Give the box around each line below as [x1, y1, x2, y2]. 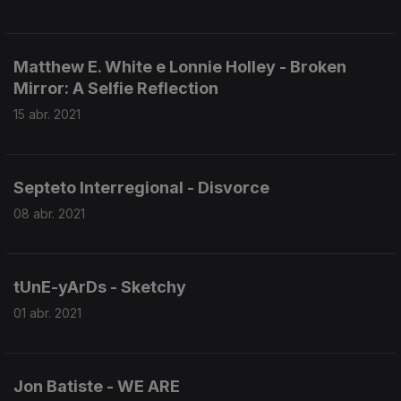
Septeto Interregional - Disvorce [13, 178, 269, 197]
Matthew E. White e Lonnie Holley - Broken [13, 57, 346, 76]
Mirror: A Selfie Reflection [13, 79, 218, 98]
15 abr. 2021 [13, 107, 81, 122]
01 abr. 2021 [13, 305, 81, 320]
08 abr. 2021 [13, 206, 85, 221]
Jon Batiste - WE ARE [13, 377, 180, 396]
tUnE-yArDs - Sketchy [13, 277, 186, 296]
